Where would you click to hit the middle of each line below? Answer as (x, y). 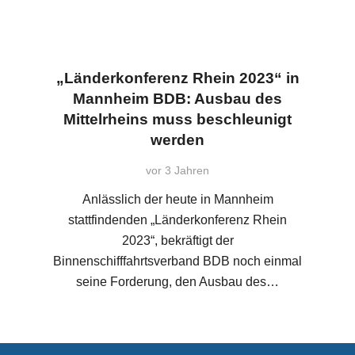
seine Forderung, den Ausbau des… (177, 281)
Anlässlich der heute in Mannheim (177, 199)
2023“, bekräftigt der (177, 240)
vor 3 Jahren (177, 170)
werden (177, 140)
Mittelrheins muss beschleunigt (177, 120)
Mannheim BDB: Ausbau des (177, 99)
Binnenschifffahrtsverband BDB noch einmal (177, 261)
